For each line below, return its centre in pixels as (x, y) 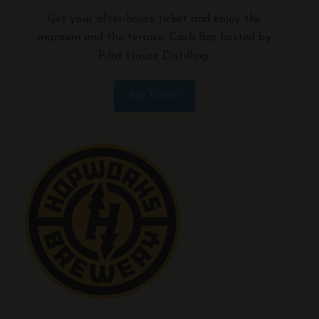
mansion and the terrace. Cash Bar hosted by (154, 37)
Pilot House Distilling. (154, 56)
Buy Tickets (154, 95)
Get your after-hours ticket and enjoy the (154, 19)
